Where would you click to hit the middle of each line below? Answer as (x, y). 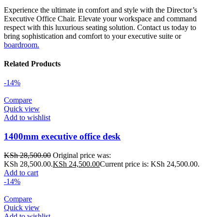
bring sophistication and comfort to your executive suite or (93, 36)
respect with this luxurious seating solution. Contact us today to (100, 27)
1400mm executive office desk (62, 137)
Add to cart (21, 172)
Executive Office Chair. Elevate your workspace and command (100, 18)
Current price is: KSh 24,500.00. (150, 164)
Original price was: (82, 155)
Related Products (32, 64)
